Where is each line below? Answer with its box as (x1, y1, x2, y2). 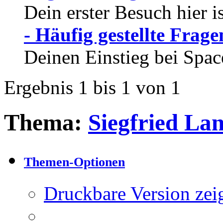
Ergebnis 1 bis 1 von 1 (4, 77, 181, 98)
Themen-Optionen (24, 155, 125, 170)
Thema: (4, 110, 88, 136)
